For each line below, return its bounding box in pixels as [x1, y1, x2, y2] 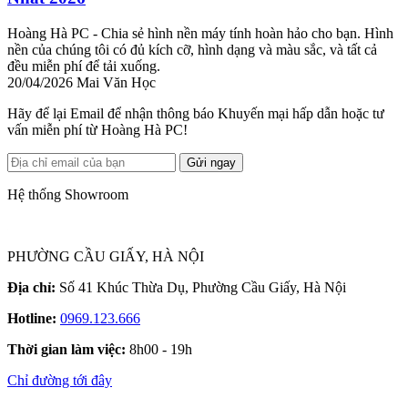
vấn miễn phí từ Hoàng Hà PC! [7, 121, 188, 138]
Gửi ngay [187, 155, 236, 169]
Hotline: [7, 310, 56, 326]
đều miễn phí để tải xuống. [7, 57, 160, 74]
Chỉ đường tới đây [7, 372, 112, 388]
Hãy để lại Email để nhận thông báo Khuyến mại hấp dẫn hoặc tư [7, 105, 384, 121]
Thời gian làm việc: [7, 341, 126, 357]
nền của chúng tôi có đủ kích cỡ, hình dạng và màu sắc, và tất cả [7, 41, 377, 57]
